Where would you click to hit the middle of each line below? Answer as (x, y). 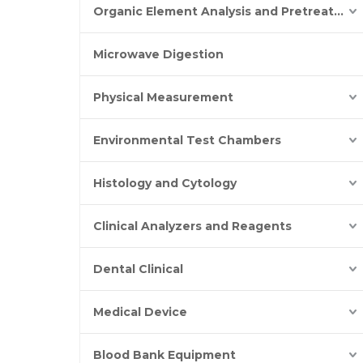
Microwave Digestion (158, 54)
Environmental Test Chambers (187, 140)
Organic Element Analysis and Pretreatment (339, 11)
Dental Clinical (138, 269)
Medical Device (140, 312)
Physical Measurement (163, 97)
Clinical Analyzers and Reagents (192, 226)
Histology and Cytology (165, 183)
